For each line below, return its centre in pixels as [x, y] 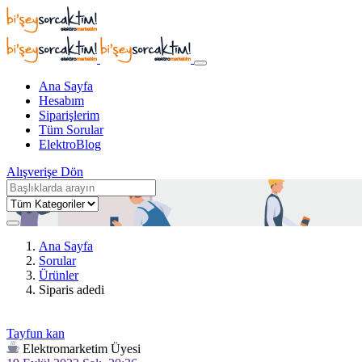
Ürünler [59, 275]
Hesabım [61, 101]
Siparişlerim [69, 115]
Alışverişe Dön [45, 172]
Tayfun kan [36, 333]
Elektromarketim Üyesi [82, 349]
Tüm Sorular [71, 130]
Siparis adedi [72, 290]
